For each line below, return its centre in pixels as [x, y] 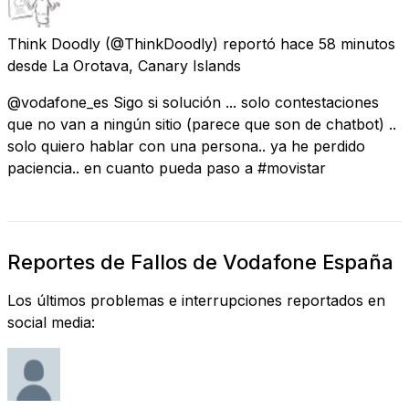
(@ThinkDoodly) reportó [190, 43]
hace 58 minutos [338, 43]
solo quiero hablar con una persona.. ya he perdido [186, 146]
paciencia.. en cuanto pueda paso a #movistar [167, 168]
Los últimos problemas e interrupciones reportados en [196, 300]
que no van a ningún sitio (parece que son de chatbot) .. [202, 124]
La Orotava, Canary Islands [147, 65]
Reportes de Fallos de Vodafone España [200, 262]
